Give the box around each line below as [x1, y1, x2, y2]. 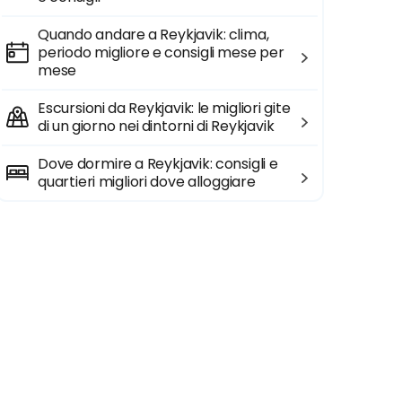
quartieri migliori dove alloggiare [38, 171, 256, 192]
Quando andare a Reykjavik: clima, [38, 24, 269, 45]
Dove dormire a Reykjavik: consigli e [38, 153, 278, 174]
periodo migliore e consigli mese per [38, 42, 284, 63]
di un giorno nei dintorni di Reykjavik [38, 116, 275, 136]
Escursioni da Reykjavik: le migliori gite [38, 98, 291, 118]
